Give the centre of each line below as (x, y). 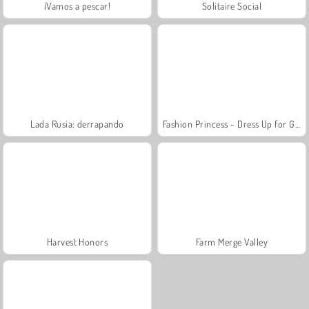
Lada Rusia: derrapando (77, 123)
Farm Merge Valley (232, 241)
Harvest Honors (77, 241)
